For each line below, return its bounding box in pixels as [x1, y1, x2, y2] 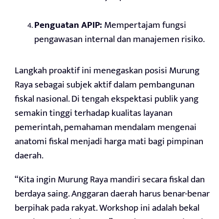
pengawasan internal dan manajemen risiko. [34, 32, 205, 47]
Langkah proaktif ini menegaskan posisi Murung [15, 63, 199, 79]
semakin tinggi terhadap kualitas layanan [15, 106, 173, 121]
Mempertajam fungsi [102, 18, 186, 33]
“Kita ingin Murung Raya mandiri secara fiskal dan [15, 172, 205, 188]
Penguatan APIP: [34, 18, 102, 33]
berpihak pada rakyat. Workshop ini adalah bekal [15, 200, 199, 216]
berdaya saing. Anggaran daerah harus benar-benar [15, 186, 210, 202]
